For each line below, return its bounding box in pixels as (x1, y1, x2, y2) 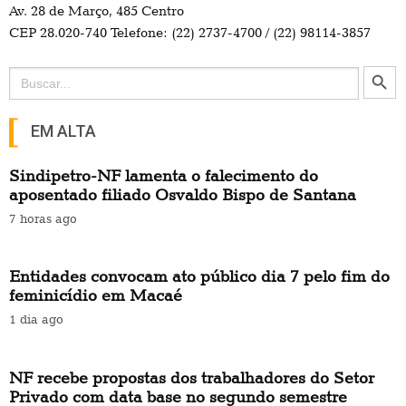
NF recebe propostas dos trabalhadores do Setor (9, 368, 374, 388)
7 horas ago (9, 210, 77, 226)
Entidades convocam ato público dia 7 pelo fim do (9, 266, 390, 286)
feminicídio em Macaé (9, 285, 182, 305)
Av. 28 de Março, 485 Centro (9, 2, 184, 19)
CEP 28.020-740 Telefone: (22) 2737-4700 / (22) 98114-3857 (9, 24, 371, 41)
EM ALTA (31, 121, 96, 140)
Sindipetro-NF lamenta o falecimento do (9, 165, 318, 185)
